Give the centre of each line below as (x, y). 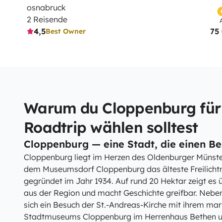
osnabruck (46, 7)
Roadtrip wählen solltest (111, 127)
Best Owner (66, 31)
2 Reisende (47, 19)
